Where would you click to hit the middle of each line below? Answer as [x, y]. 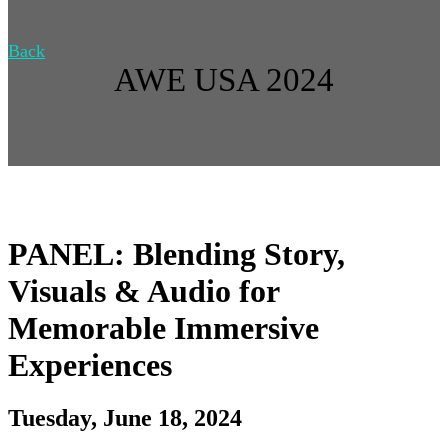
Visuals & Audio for [143, 290]
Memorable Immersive [163, 327]
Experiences [90, 364]
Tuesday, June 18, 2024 [125, 418]
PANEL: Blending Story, [176, 253]
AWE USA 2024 [224, 79]
